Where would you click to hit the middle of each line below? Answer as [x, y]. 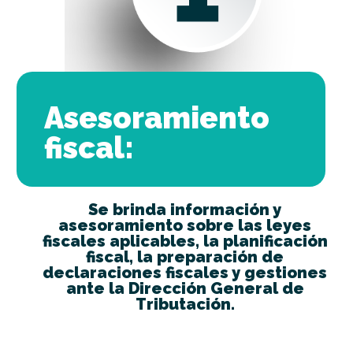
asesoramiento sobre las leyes [185, 226]
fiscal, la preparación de [185, 257]
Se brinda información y [185, 210]
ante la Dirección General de [185, 289]
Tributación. [185, 305]
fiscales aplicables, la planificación [185, 242]
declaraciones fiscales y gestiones [185, 273]
